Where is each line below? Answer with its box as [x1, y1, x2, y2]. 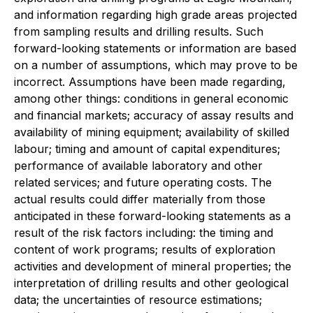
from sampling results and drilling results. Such [14, 24, 263, 39]
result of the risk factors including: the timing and [14, 226, 273, 240]
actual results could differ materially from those [14, 192, 265, 207]
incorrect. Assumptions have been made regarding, [14, 75, 286, 89]
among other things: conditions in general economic [14, 92, 289, 106]
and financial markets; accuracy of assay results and [14, 108, 293, 123]
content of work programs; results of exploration [14, 242, 275, 257]
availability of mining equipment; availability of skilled [14, 125, 289, 140]
